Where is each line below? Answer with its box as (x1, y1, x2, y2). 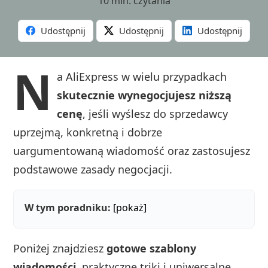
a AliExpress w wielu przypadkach (57, 69, 227, 84)
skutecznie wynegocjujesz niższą (57, 88, 232, 103)
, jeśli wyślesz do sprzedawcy (83, 106, 229, 121)
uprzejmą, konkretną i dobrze (13, 125, 163, 140)
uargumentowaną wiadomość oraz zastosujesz (13, 144, 251, 159)
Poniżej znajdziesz (13, 241, 107, 256)
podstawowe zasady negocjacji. (13, 162, 173, 177)
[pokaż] (113, 201, 147, 215)
